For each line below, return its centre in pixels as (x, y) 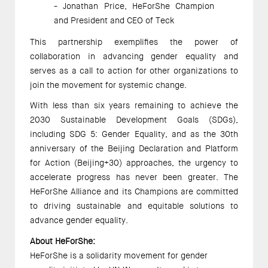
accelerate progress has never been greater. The (134, 177)
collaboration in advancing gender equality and (134, 56)
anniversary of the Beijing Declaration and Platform (134, 149)
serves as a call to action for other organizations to (134, 70)
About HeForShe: (63, 241)
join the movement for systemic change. (109, 85)
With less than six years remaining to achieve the (134, 106)
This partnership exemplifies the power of (134, 42)
